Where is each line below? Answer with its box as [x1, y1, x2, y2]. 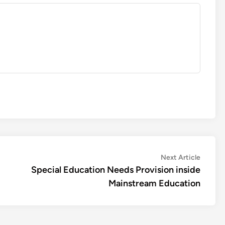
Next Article [161, 153, 200, 162]
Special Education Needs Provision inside [31, 164, 200, 175]
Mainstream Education [108, 178, 200, 189]
